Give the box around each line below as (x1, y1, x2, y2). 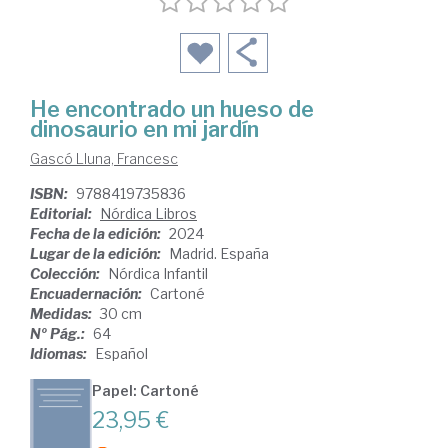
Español (95, 344, 148, 362)
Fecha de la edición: (30, 224, 164, 242)
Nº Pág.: (30, 324, 88, 342)
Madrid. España (169, 244, 269, 262)
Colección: (30, 264, 103, 282)
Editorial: (30, 204, 95, 222)
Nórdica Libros (100, 204, 197, 222)
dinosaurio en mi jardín (30, 115, 259, 142)
